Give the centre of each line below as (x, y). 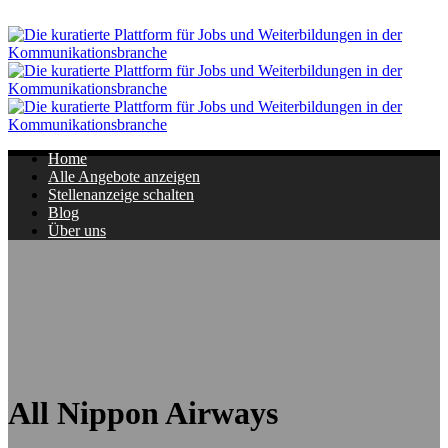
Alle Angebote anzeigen (124, 176)
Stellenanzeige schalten (121, 194)
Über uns (77, 230)
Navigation (43, 16)
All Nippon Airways (143, 413)
